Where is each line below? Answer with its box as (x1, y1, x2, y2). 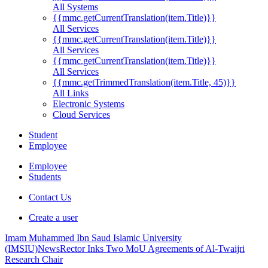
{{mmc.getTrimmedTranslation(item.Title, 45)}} (53, 77, 236, 88)
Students (29, 172, 61, 182)
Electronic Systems (53, 99, 124, 109)
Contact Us (29, 192, 71, 203)
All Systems (53, 2, 98, 13)
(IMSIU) (5, 243, 38, 254)
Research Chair (5, 254, 63, 265)
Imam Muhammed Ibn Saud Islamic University (5, 233, 182, 243)
